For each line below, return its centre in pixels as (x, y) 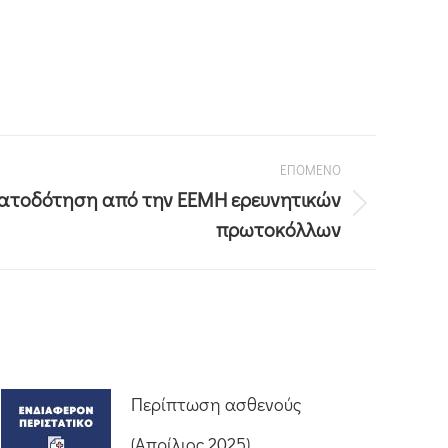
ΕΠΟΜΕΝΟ (310, 169)
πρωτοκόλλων (278, 229)
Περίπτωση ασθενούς (216, 404)
